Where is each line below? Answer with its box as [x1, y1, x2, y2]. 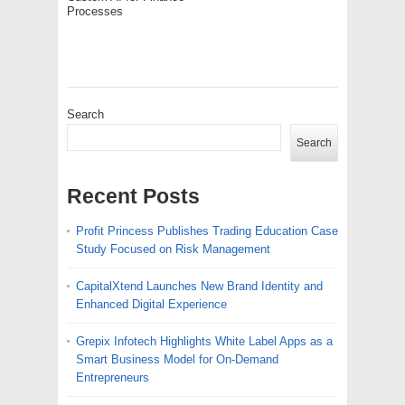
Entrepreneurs [76, 370, 149, 384]
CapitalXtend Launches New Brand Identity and [76, 278, 323, 293]
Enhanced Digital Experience [76, 297, 227, 311]
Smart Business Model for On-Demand [76, 352, 278, 366]
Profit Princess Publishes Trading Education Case [76, 223, 338, 238]
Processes [67, 4, 123, 18]
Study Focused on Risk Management [76, 241, 270, 256]
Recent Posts [67, 184, 200, 208]
